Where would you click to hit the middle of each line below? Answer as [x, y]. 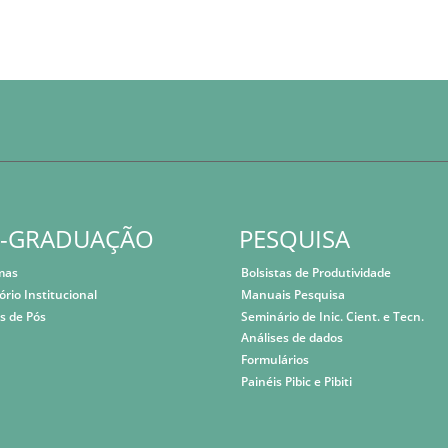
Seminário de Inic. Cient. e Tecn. [333, 316]
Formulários [275, 360]
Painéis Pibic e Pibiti [297, 381]
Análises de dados [292, 338]
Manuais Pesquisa [293, 294]
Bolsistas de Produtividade [316, 273]
